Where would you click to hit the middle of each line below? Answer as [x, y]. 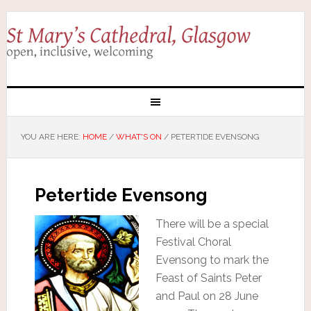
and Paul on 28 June [207, 296]
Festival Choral [193, 242]
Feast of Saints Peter [208, 278]
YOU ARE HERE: [51, 136]
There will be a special [212, 224]
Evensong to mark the [212, 260]
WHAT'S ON [138, 136]
